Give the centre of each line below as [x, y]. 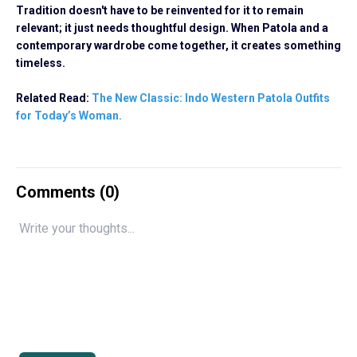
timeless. [41, 63]
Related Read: [54, 98]
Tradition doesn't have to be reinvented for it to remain [160, 10]
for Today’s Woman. [69, 115]
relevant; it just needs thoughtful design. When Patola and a [172, 27]
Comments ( [61, 192]
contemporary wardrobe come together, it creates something [178, 45]
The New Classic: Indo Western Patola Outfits [211, 98]
